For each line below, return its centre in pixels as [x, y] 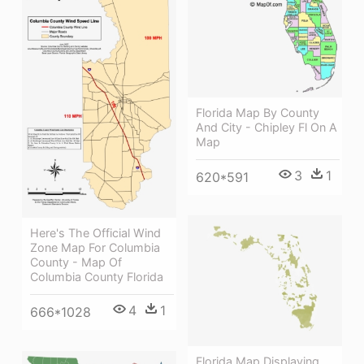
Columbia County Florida [97, 277]
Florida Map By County [258, 112]
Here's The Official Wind [95, 233]
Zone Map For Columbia [95, 247]
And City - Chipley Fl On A [266, 127]
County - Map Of [76, 262]
